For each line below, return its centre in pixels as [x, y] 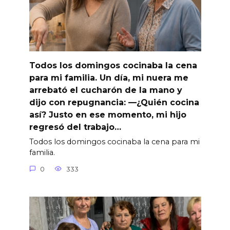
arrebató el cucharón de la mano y [106, 90]
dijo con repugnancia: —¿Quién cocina [114, 102]
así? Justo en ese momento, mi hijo [108, 115]
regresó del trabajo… [75, 127]
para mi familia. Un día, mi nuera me [109, 78]
